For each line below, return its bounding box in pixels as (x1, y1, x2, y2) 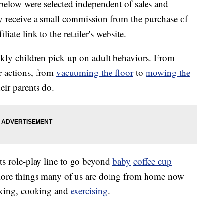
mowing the (146, 66, 190, 79)
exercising (71, 184, 108, 197)
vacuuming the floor (56, 66, 133, 79)
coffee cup (133, 155, 172, 168)
